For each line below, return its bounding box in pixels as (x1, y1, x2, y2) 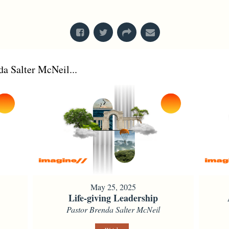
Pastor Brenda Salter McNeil (66, 204, 161, 215)
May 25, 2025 (90, 181, 136, 193)
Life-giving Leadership (68, 191, 158, 205)
